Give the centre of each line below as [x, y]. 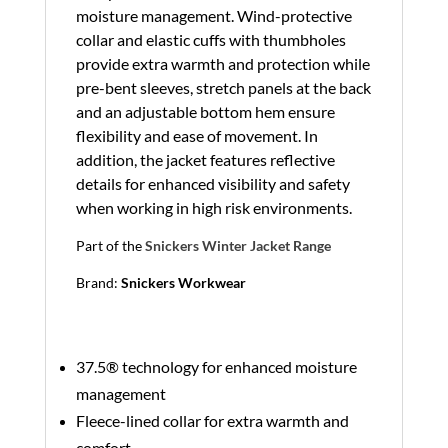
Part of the [110, 246]
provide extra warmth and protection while [222, 64]
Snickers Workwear [183, 283]
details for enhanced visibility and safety [212, 184]
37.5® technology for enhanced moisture [216, 367]
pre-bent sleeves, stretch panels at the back [223, 88]
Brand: [98, 283]
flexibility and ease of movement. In [196, 136]
